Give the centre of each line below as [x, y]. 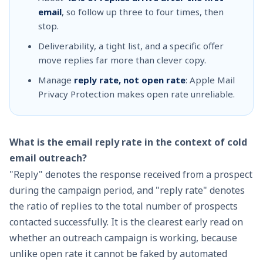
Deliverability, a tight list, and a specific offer [131, 46]
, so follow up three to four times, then [143, 12]
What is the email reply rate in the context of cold [128, 142]
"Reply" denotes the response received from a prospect [131, 175]
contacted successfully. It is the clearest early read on [126, 222]
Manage [56, 80]
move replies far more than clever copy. [122, 60]
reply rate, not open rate [130, 80]
